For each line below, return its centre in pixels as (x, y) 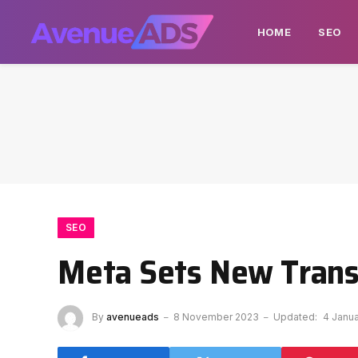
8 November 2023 (216, 317)
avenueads (133, 317)
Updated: (295, 317)
